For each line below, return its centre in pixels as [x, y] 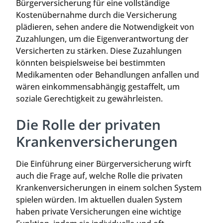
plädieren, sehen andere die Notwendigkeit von [105, 27]
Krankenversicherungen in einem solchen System [109, 187]
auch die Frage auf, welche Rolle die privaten [99, 175]
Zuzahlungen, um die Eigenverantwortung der [102, 39]
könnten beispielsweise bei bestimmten [91, 63]
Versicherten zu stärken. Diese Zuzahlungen [99, 51]
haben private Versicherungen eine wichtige [99, 211]
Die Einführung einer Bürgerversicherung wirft [104, 164]
